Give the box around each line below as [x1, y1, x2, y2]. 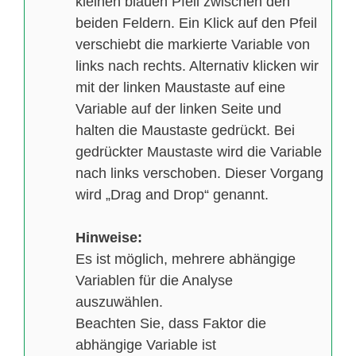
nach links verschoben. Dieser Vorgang [75, 164, 323, 181]
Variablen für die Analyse [75, 272, 233, 288]
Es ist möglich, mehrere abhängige [75, 250, 296, 267]
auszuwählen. [75, 293, 163, 310]
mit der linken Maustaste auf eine [75, 79, 285, 95]
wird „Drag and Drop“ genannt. [75, 186, 269, 203]
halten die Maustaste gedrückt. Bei [75, 122, 295, 138]
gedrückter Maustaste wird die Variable [75, 143, 322, 160]
